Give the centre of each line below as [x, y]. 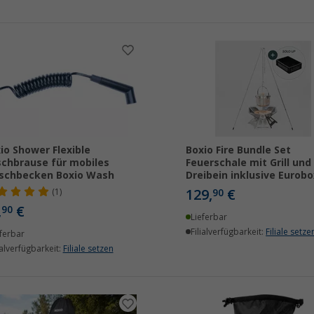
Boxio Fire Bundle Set [238, 150]
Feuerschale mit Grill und [248, 163]
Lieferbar [209, 217]
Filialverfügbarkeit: [228, 232]
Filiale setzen [88, 249]
